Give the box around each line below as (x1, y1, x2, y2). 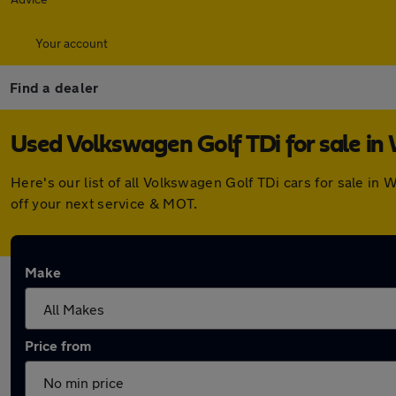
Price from (25, 337, 91, 354)
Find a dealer (10, 79, 99, 95)
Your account (35, 35, 108, 50)
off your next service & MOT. (11, 194, 198, 211)
